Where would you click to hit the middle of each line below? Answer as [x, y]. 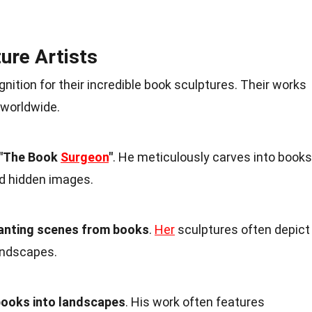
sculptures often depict [242, 229]
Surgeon [85, 157]
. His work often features [195, 302]
